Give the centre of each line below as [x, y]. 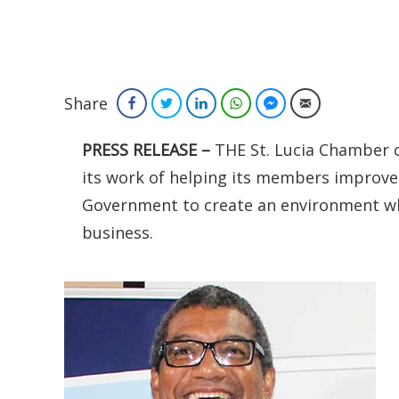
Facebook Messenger [338, 103]
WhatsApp [276, 103]
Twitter [197, 103]
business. [118, 232]
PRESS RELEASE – [148, 150]
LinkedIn [236, 103]
